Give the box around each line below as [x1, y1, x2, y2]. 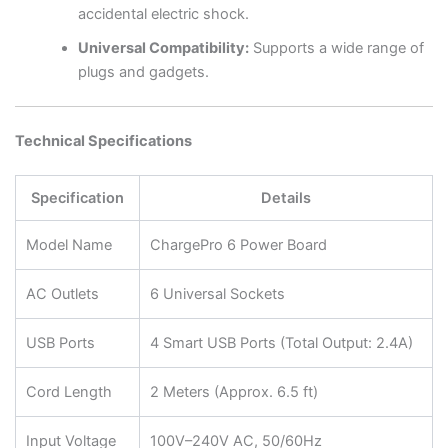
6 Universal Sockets [149, 284, 285, 303]
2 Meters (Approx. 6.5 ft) [149, 382, 318, 401]
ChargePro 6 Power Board [149, 235, 327, 254]
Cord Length [25, 382, 112, 401]
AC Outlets [25, 284, 99, 303]
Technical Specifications [14, 131, 192, 150]
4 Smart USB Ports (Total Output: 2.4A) [149, 333, 413, 352]
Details [260, 188, 311, 207]
